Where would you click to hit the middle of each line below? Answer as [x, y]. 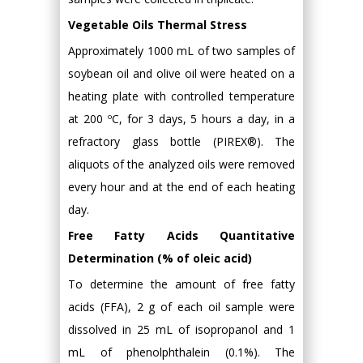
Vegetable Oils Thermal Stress [158, 25]
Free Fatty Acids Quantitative [181, 235]
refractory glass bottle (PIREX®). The [181, 141]
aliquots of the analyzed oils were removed [181, 164]
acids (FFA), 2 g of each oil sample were [181, 307]
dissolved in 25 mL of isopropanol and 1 [181, 329]
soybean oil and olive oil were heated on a [181, 73]
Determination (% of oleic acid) [160, 258]
